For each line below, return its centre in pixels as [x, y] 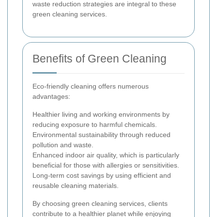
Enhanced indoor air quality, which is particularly [106, 155]
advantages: [51, 96]
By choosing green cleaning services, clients [100, 203]
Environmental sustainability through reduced [101, 134]
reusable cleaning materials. [76, 185]
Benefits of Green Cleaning [100, 58]
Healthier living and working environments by [101, 114]
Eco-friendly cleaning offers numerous [91, 86]
